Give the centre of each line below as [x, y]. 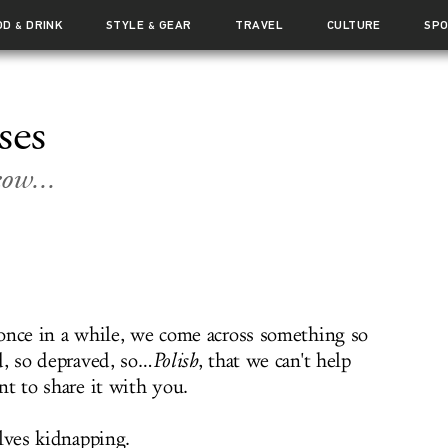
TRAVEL [259, 25]
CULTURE [353, 25]
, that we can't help [274, 361]
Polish [175, 361]
